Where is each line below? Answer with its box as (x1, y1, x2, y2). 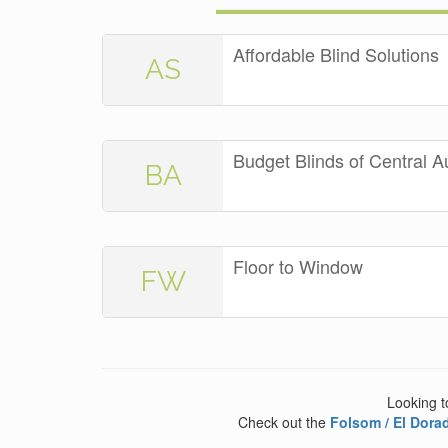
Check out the (238, 412, 331, 433)
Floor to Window (233, 253, 363, 280)
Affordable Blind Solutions (233, 41, 439, 68)
